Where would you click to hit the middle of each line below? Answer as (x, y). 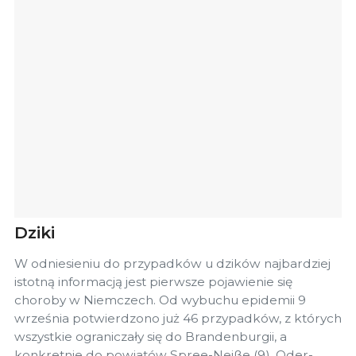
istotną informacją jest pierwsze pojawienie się (153, 281)
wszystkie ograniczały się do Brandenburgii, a (151, 336)
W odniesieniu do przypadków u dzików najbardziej (172, 263)
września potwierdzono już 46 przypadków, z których (178, 318)
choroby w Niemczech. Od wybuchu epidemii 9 (160, 300)
